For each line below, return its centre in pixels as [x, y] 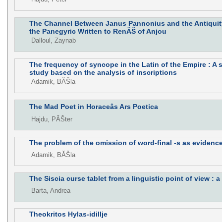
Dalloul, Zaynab [53, 41]
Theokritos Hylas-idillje [68, 214]
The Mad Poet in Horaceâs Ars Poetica [93, 106]
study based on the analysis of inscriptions [103, 72]
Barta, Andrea [51, 191]
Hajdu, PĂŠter [52, 119]
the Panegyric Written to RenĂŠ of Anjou [98, 31]
